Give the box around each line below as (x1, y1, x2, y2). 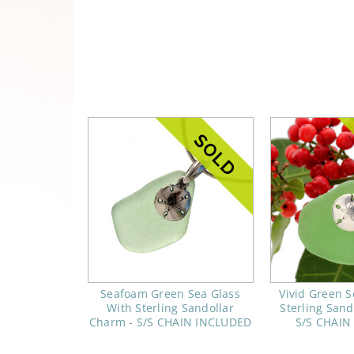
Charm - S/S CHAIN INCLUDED (88, 314, 252, 330)
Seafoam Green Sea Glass (100, 286, 240, 302)
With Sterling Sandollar (107, 300, 234, 316)
